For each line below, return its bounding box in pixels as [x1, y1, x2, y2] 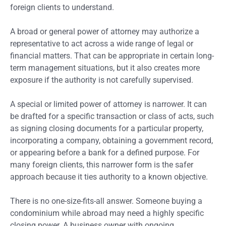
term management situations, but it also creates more [10, 63, 200, 73]
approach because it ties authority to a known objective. [10, 172, 208, 182]
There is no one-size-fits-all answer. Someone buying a [10, 196, 202, 206]
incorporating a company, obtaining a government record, [10, 135, 213, 145]
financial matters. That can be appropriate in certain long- [10, 50, 214, 61]
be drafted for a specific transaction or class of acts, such [10, 111, 214, 121]
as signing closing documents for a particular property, [10, 123, 203, 133]
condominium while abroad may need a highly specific [10, 208, 204, 218]
